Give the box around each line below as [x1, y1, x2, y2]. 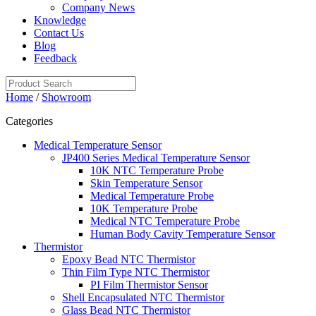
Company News [62, 1, 135, 13]
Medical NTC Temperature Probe [90, 215, 240, 227]
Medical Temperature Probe [90, 190, 214, 202]
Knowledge [34, 14, 86, 26]
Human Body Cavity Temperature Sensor [90, 228, 275, 240]
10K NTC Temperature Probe [90, 164, 224, 176]
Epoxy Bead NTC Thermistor [62, 253, 195, 265]
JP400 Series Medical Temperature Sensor [62, 152, 250, 164]
